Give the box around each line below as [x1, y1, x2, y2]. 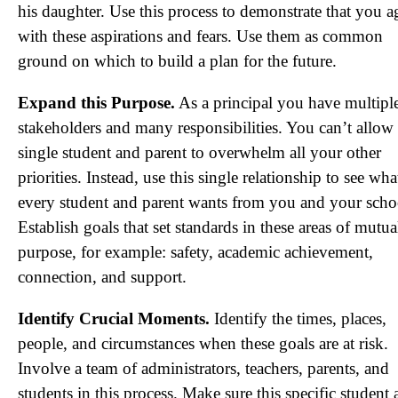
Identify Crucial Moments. [18, 309, 210, 328]
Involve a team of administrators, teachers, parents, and [18, 359, 389, 378]
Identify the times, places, [210, 309, 386, 328]
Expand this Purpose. [18, 93, 175, 112]
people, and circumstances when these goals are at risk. [18, 334, 388, 353]
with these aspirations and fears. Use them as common [18, 27, 383, 45]
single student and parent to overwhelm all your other [18, 143, 381, 162]
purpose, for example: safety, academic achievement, [18, 243, 373, 261]
